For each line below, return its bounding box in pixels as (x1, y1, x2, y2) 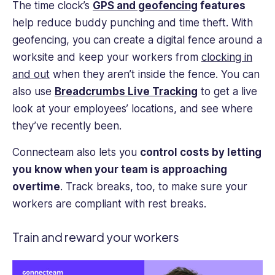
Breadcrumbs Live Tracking (55, 85, 198, 98)
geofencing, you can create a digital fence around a (12, 34, 262, 47)
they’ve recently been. (12, 120, 122, 133)
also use (12, 85, 55, 98)
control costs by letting (140, 145, 261, 158)
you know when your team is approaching (12, 163, 227, 176)
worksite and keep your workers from (12, 51, 201, 64)
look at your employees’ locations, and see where (12, 103, 253, 115)
